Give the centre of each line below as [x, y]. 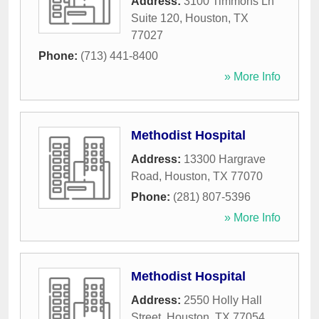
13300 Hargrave [225, 159]
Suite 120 [155, 19]
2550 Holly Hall [223, 300]
